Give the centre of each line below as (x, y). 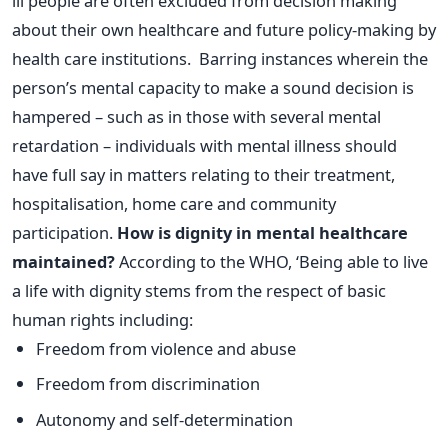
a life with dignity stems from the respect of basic (199, 290)
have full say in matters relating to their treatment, (203, 174)
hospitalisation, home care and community (174, 203)
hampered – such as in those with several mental (196, 116)
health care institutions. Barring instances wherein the (220, 58)
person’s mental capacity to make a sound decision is (213, 87)
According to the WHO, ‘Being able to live (271, 261)
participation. (64, 232)
